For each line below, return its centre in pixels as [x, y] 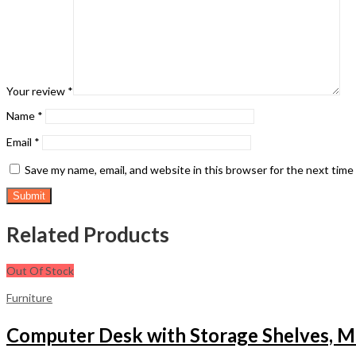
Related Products [88, 234]
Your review [37, 91]
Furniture [29, 298]
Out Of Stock [40, 271]
